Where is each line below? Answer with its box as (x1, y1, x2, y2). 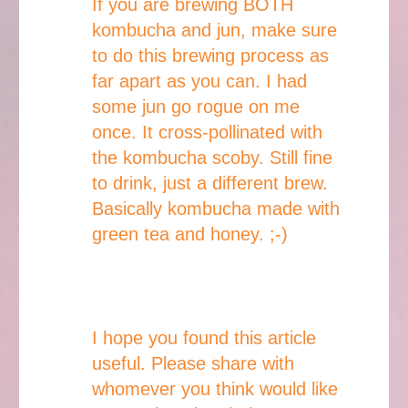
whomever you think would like (92, 379, 338, 400)
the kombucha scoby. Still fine (92, 148, 332, 168)
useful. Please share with (92, 353, 294, 374)
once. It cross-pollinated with (92, 122, 322, 143)
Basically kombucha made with (92, 199, 340, 219)
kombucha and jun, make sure (92, 20, 337, 41)
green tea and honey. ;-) (92, 224, 288, 245)
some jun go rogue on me (92, 97, 300, 117)
